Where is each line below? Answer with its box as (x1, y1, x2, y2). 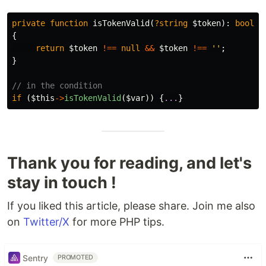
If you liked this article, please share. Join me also (7, 199, 255, 212)
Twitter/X (23, 216, 69, 228)
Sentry (23, 252, 48, 263)
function (50, 18, 88, 28)
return (36, 43, 64, 53)
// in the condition (12, 81, 102, 90)
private (12, 18, 45, 28)
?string (154, 18, 188, 28)
